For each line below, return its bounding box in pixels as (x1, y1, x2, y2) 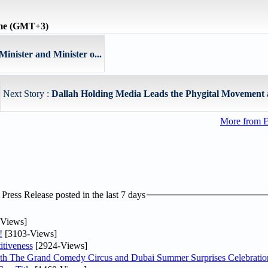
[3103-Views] (2, 228, 57, 239)
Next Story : (3, 89, 51, 99)
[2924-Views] (32, 240, 87, 251)
